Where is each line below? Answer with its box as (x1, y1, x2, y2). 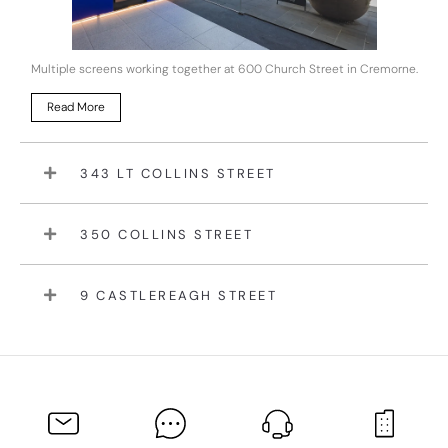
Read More (46, 99, 105, 116)
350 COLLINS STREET (80, 225, 253, 243)
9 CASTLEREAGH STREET (80, 286, 277, 304)
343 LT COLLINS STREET (80, 164, 276, 182)
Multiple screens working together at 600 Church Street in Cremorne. (30, 61, 418, 78)
